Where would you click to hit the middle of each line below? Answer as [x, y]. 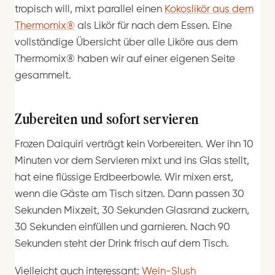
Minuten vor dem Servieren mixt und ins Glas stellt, [132, 161]
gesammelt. [43, 76]
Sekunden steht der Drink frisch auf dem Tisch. [122, 244]
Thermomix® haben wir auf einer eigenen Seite [125, 59]
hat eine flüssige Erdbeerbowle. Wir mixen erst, [124, 177]
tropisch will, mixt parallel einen [90, 9]
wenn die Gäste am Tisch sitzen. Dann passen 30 [130, 194]
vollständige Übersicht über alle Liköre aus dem [126, 42]
